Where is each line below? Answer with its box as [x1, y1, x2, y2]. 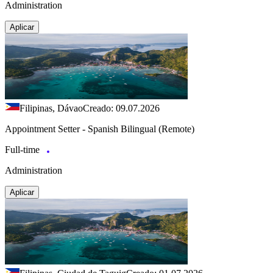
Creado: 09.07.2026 [83, 102, 160, 113]
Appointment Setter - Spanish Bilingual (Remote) [5, 123, 194, 134]
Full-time [5, 144, 42, 155]
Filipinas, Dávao [19, 102, 83, 113]
